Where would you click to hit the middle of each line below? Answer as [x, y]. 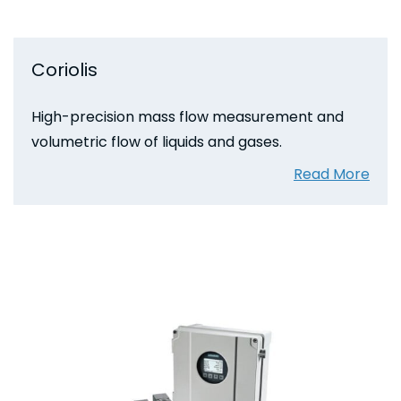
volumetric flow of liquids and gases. [157, 141]
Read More [332, 174]
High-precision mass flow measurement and [188, 116]
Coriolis [64, 69]
